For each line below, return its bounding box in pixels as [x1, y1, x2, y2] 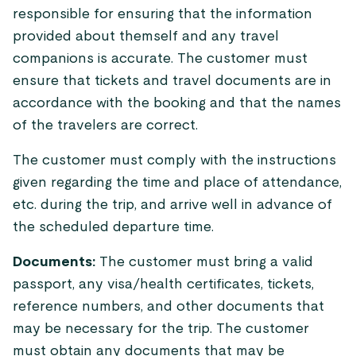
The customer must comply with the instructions [13, 153, 336, 168]
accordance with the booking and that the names [13, 96, 341, 110]
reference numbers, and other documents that [13, 300, 324, 314]
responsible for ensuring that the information [13, 7, 312, 21]
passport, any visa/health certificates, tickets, [13, 277, 314, 292]
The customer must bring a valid [95, 255, 313, 269]
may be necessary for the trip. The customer [13, 322, 309, 336]
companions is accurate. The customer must [13, 52, 308, 66]
